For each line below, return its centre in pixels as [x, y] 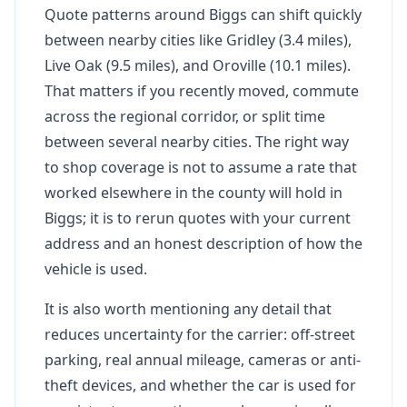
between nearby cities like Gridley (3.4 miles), [198, 40]
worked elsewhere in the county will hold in [194, 192]
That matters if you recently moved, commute [202, 90]
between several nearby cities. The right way [197, 141]
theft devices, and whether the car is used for [200, 385]
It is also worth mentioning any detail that [188, 308]
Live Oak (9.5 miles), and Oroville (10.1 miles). [198, 65]
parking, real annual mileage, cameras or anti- [203, 359]
